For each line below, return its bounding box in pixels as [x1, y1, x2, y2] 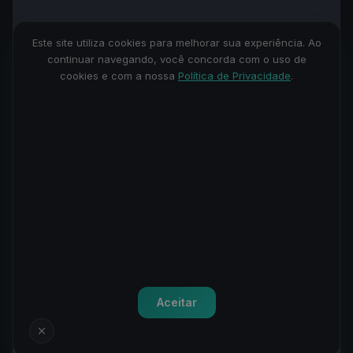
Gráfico [97, 128, 136, 141]
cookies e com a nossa [60, 69, 178, 82]
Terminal [26, 128, 72, 141]
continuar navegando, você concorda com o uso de [46, 53, 307, 65]
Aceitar [156, 295, 197, 309]
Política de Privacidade [178, 69, 291, 82]
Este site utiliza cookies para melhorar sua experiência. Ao [32, 36, 321, 49]
